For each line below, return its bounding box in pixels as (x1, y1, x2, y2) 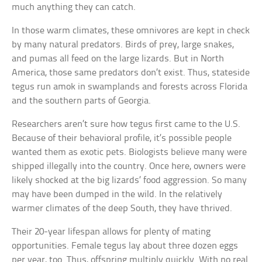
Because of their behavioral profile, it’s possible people (12, 133, 232, 144)
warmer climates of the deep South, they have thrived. (12, 204, 233, 214)
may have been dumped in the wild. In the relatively (12, 189, 223, 200)
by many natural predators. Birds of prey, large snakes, (12, 40, 235, 50)
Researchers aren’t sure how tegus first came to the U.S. (12, 119, 241, 130)
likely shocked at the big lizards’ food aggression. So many (12, 175, 247, 186)
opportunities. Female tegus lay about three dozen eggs (12, 241, 239, 251)
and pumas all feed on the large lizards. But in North (12, 54, 225, 64)
